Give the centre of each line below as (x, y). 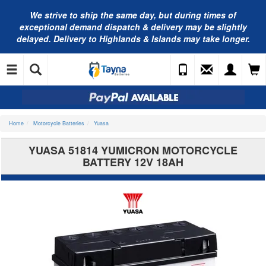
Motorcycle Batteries (59, 123)
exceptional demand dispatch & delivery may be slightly (133, 27)
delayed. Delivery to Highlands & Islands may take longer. (133, 39)
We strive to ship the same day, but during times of (133, 15)
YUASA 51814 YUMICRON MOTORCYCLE (133, 150)
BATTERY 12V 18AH (133, 162)
